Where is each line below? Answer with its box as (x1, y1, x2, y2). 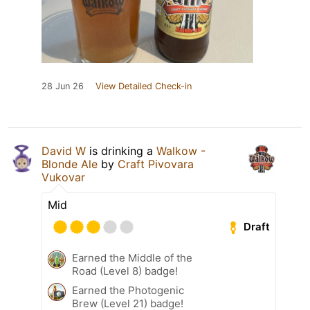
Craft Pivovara (118, 156, 194, 171)
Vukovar (42, 170, 85, 184)
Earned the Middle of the (72, 250, 192, 264)
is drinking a (86, 143, 156, 158)
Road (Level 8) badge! (72, 264, 178, 277)
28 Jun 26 (42, 80, 84, 91)
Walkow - (156, 143, 206, 158)
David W (42, 143, 86, 158)
